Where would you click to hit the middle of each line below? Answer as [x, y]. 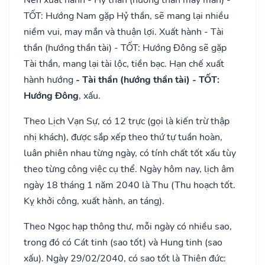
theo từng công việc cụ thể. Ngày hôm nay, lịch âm [129, 169]
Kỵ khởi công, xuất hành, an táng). [94, 201]
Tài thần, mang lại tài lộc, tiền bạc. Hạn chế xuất [124, 64]
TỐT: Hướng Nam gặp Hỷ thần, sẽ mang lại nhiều [126, 16]
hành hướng [50, 80]
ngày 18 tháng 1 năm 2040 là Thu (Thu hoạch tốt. [130, 185]
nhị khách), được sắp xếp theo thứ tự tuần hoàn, [123, 137]
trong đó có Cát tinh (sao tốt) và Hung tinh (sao [123, 242]
